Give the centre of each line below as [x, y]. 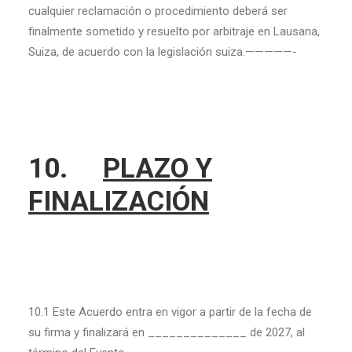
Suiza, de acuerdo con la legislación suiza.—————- [163, 52]
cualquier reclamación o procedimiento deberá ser [158, 11]
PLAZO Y [158, 169]
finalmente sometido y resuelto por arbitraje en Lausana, [174, 31]
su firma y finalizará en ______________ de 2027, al [167, 332]
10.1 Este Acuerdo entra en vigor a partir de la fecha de [170, 312]
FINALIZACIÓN [119, 202]
